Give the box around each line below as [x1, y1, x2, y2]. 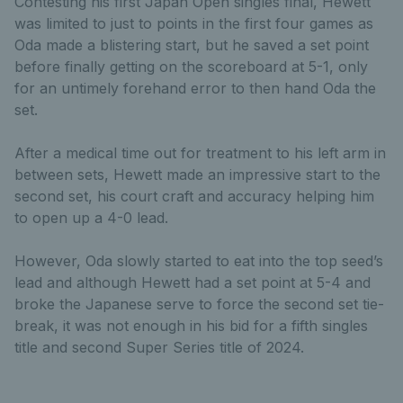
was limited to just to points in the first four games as [14, 14, 373, 33]
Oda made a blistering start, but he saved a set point [14, 36, 369, 55]
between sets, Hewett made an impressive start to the [14, 166, 381, 184]
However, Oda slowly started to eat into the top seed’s [14, 252, 383, 271]
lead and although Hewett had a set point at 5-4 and [14, 273, 371, 292]
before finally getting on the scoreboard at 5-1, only [14, 58, 368, 76]
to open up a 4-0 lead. [14, 209, 168, 228]
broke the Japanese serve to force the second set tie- [14, 295, 384, 314]
